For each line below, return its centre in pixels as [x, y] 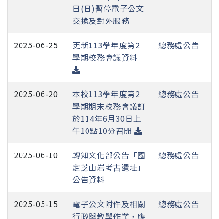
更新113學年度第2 [106, 45]
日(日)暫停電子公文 [108, 8]
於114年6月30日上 [107, 118]
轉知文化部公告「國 [109, 155]
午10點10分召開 [103, 130]
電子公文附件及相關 [109, 204]
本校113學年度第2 [106, 94]
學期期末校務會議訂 [109, 106]
